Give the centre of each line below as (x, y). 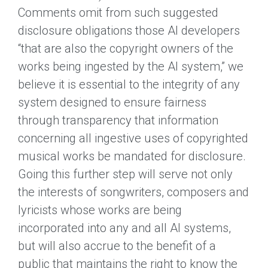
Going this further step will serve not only (125, 174)
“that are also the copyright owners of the (126, 48)
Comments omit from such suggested (118, 12)
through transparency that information (118, 120)
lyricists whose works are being (100, 210)
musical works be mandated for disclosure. (132, 156)
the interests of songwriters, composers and (133, 192)
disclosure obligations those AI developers (129, 30)
